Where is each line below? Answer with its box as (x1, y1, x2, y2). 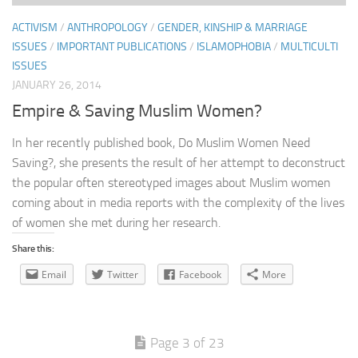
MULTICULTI (280, 39, 338, 54)
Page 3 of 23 (150, 335, 225, 352)
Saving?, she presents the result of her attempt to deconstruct (12, 154, 345, 170)
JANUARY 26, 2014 (12, 78, 101, 92)
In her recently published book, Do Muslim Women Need (12, 134, 310, 150)
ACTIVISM (12, 20, 58, 34)
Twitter (107, 267, 138, 281)
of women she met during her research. (12, 214, 221, 230)
